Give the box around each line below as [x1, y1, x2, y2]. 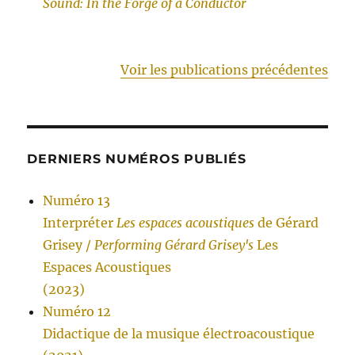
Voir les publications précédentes [120, 62, 328, 78]
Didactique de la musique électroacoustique [43, 326, 315, 342]
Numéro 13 [43, 193, 111, 209]
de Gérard [254, 215, 319, 231]
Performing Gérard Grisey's [94, 237, 254, 254]
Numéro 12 [43, 303, 112, 320]
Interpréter [43, 215, 117, 231]
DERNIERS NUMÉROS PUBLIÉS [27, 151, 246, 167]
